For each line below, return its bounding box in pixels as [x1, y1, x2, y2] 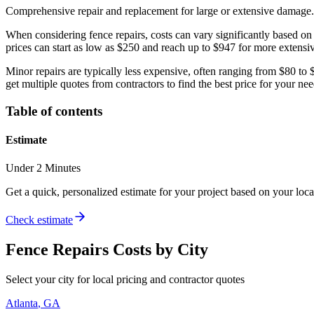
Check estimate [6, 213, 73, 226]
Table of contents [6, 104, 102, 119]
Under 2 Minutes [6, 161, 81, 174]
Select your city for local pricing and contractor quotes [6, 273, 245, 285]
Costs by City [109, 240, 208, 259]
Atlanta [6, 296, 38, 309]
